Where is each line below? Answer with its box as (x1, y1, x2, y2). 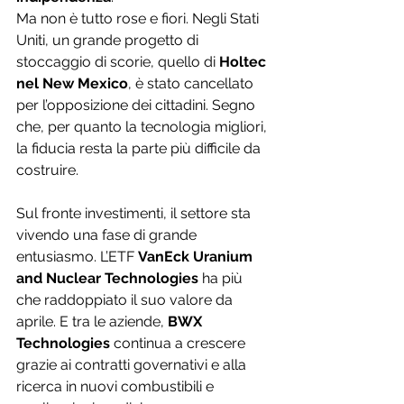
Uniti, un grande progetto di (16, 32, 202, 50)
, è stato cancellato (128, 75, 257, 93)
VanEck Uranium (138, 248, 256, 266)
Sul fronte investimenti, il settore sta (16, 205, 254, 223)
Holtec (219, 53, 270, 71)
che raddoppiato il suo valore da (16, 291, 236, 309)
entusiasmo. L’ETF (16, 248, 138, 266)
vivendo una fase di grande (16, 226, 200, 244)
